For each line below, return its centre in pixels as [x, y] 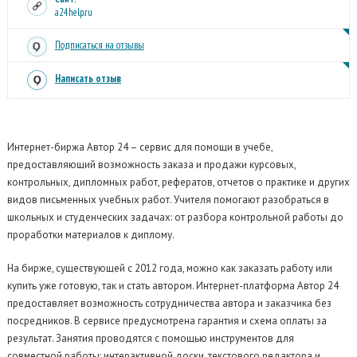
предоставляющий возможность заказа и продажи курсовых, [151, 165]
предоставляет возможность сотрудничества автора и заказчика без [169, 303]
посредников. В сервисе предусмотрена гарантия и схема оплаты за [167, 321]
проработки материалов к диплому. [90, 235]
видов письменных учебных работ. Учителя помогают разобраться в [168, 200]
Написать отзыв [88, 78]
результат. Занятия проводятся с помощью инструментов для [150, 338]
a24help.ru [73, 12]
